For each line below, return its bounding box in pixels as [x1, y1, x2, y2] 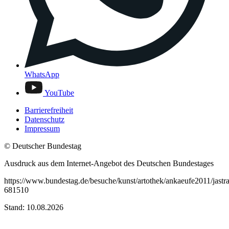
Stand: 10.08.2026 [4, 202, 63, 212]
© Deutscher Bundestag [4, 141, 81, 150]
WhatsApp [25, 70, 59, 79]
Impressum [25, 124, 60, 133]
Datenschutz [25, 114, 64, 124]
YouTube [44, 88, 74, 97]
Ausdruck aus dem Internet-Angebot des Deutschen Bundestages [4, 158, 214, 168]
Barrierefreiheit [25, 105, 73, 114]
